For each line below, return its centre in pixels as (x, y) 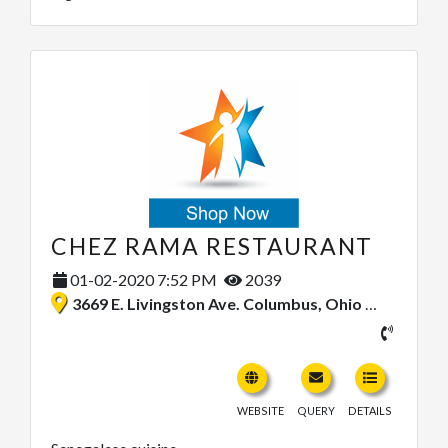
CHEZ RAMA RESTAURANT (212, 246)
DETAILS (370, 411)
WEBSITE (260, 411)
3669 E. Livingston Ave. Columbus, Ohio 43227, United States (218, 304)
